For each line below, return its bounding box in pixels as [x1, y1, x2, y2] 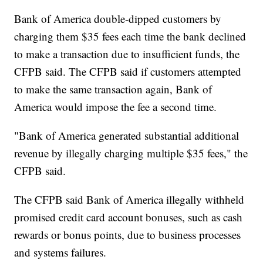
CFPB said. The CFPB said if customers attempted [14, 64, 242, 79]
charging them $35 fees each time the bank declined [14, 29, 247, 44]
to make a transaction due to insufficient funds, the [14, 46, 240, 62]
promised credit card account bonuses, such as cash [14, 210, 243, 225]
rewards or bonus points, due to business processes [14, 227, 241, 242]
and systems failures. [14, 245, 110, 260]
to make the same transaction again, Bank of [14, 82, 213, 97]
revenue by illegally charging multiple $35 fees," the [14, 146, 248, 161]
